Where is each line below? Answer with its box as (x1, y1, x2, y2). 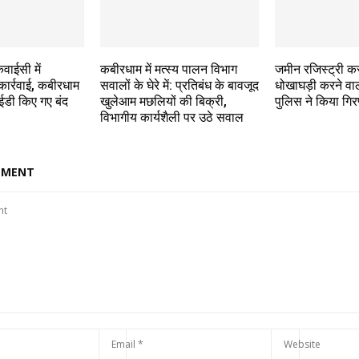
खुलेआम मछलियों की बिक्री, (99, 94, 227, 110)
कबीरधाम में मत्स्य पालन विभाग (99, 62, 237, 78)
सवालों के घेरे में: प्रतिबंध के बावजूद (99, 78, 259, 94)
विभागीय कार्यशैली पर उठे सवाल (99, 110, 244, 126)
